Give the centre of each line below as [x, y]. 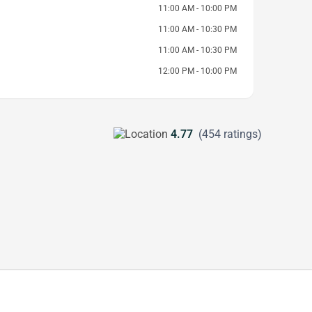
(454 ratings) [230, 134]
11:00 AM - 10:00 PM [197, 8]
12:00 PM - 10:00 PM [197, 71]
